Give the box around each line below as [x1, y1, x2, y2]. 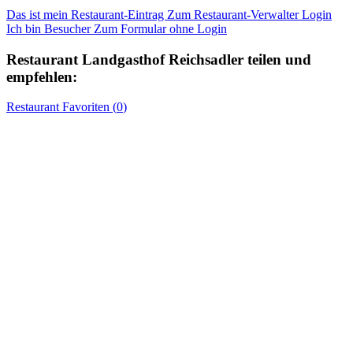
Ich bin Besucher [6, 21, 94, 35]
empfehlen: [6, 68, 77, 85]
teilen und [243, 50, 311, 68]
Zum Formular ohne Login [94, 21, 227, 35]
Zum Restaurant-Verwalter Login [167, 7, 332, 21]
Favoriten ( [59, 100, 117, 114]
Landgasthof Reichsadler [82, 50, 243, 68]
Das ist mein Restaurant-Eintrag [6, 7, 167, 21]
